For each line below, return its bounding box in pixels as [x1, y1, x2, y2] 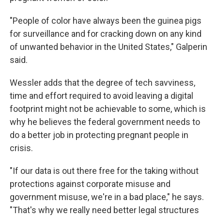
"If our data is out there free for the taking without [10, 166, 199, 176]
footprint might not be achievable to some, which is [10, 104, 206, 114]
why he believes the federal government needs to [10, 117, 200, 127]
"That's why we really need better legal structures [10, 205, 199, 216]
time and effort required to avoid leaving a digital [10, 91, 193, 101]
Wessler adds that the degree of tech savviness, [10, 77, 195, 88]
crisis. [10, 143, 33, 154]
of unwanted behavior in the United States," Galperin [10, 42, 207, 52]
